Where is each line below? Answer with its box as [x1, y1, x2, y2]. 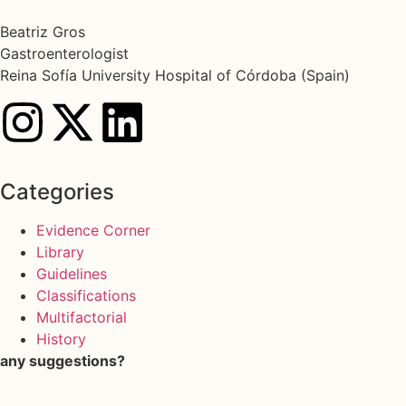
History [36, 329, 86, 348]
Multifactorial [36, 307, 127, 326]
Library [36, 242, 84, 261]
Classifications [36, 285, 136, 304]
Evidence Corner [36, 220, 150, 239]
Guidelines [36, 264, 107, 283]
